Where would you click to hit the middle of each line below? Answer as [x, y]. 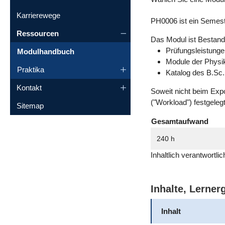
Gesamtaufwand [180, 121]
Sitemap [30, 105]
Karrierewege [38, 15]
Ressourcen [38, 33]
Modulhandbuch [46, 51]
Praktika [31, 69]
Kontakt [29, 87]
